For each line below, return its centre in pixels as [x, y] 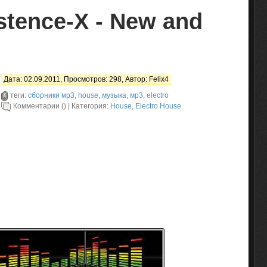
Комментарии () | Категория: [62, 106]
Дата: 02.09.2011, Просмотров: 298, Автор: [76, 79]
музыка [114, 95]
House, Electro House [146, 106]
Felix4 [159, 79]
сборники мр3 [51, 95]
